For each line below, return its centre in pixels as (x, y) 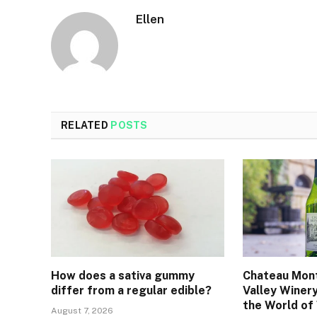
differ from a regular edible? (131, 291)
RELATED (86, 126)
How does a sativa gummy (123, 276)
